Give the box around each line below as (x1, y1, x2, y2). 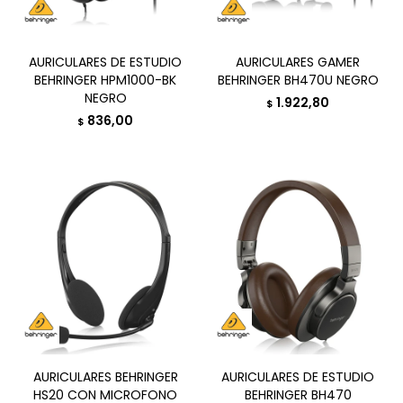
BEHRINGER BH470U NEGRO (217, 71, 379, 89)
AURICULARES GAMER (236, 53, 360, 71)
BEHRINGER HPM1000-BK (34, 71, 176, 89)
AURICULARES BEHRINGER (32, 368, 178, 386)
